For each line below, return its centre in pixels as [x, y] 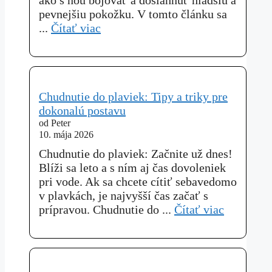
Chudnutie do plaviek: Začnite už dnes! [136, 153]
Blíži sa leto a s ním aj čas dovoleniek [132, 167]
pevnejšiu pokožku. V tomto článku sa [133, 14]
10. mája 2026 [66, 134]
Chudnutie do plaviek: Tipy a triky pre [133, 96]
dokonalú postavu [82, 110]
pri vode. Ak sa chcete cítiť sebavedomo [138, 181]
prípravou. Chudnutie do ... [107, 209]
